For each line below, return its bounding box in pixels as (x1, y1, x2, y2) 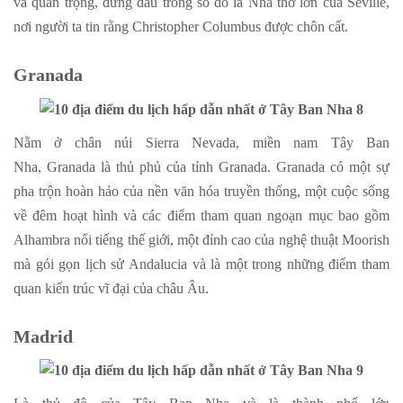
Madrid (13, 326, 73, 346)
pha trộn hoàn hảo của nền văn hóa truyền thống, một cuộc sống (13, 183, 390, 199)
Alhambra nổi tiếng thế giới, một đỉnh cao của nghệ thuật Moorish (13, 231, 390, 247)
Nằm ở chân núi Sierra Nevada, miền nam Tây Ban (13, 134, 390, 150)
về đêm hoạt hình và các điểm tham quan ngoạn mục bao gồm (13, 207, 390, 223)
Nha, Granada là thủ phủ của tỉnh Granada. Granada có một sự (13, 158, 390, 175)
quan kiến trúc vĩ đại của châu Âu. (13, 280, 209, 296)
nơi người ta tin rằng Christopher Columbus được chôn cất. (13, 19, 348, 35)
